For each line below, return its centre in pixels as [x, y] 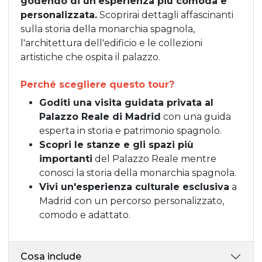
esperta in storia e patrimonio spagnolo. [130, 130]
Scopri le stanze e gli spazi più [116, 144]
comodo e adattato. [85, 215]
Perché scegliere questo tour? [97, 84]
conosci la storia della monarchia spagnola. [138, 173]
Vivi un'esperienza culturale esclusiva [134, 187]
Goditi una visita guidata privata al [126, 102]
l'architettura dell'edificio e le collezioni [111, 43]
